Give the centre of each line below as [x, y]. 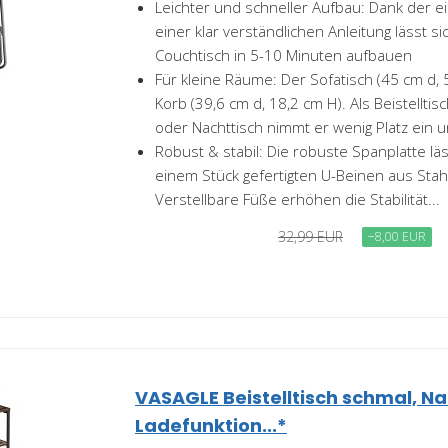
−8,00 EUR [397, 236]
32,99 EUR [310, 236]
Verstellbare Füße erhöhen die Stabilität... [297, 199]
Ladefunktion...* [211, 425]
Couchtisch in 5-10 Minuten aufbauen [283, 55]
